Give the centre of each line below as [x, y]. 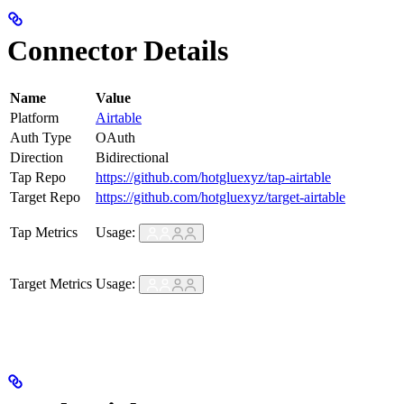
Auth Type [41, 137]
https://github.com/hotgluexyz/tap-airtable [213, 177]
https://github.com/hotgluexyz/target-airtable [220, 197]
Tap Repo [38, 177]
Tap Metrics [44, 232]
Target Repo [45, 197]
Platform [34, 117]
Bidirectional [132, 157]
